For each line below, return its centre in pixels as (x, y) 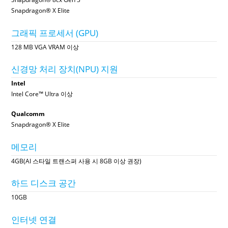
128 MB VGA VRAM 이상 (45, 47)
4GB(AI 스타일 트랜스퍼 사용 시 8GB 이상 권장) (77, 161)
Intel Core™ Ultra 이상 (42, 94)
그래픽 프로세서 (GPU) (55, 33)
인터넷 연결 (34, 219)
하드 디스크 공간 (44, 183)
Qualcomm (28, 114)
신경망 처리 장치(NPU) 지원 (65, 69)
